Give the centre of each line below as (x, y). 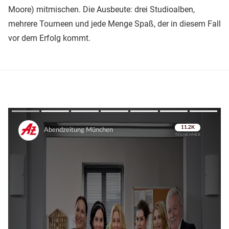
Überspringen (184, 139)
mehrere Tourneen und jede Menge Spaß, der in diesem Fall (114, 24)
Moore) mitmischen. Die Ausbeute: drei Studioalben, (101, 9)
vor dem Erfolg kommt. (49, 38)
